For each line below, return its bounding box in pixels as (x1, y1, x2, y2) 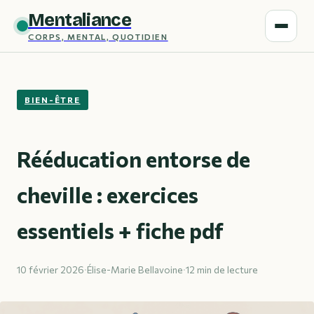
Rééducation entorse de (17, 144, 250, 172)
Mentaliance (28, 10, 132, 31)
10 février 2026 (17, 263, 84, 275)
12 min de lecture (186, 263, 258, 275)
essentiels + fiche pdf (17, 216, 224, 243)
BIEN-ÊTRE (25, 95, 81, 104)
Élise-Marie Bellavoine (87, 263, 183, 275)
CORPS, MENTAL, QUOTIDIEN (28, 32, 168, 41)
